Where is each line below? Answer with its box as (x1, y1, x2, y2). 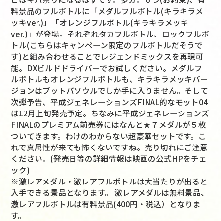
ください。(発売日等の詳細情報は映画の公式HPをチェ (11, 153, 207, 165)
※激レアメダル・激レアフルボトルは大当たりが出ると (11, 176, 208, 187)
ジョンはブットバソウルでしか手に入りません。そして (11, 85, 209, 97)
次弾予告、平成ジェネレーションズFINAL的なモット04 (11, 96, 208, 108)
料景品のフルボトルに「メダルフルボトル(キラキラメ (11, 5, 204, 17)
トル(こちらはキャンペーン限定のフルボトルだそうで (11, 39, 203, 51)
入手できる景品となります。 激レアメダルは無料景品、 (11, 187, 209, 199)
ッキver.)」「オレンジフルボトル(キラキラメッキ (11, 17, 189, 29)
